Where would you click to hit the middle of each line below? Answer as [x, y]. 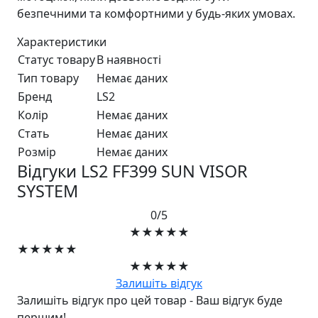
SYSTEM [48, 191]
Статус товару [56, 60]
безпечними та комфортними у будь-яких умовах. [156, 14]
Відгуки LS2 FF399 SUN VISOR [132, 171]
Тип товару [48, 78]
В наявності [129, 60]
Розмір [37, 152]
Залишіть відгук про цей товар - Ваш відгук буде [150, 301]
